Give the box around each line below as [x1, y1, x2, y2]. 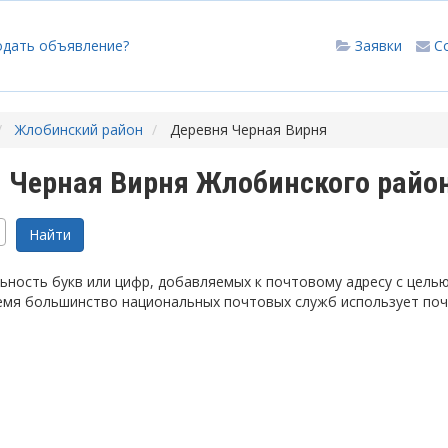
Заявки [355, 36, 402, 55]
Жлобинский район [15, 120, 143, 139]
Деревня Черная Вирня [170, 120, 327, 139]
